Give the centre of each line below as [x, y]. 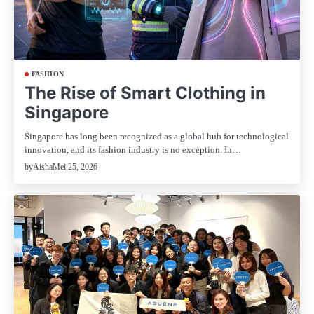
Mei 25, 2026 [75, 166]
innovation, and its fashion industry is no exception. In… [133, 150]
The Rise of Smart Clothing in [145, 93]
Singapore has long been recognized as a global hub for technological [157, 137]
